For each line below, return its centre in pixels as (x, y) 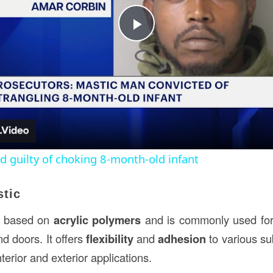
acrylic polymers (97, 219)
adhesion (182, 238)
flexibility (109, 238)
